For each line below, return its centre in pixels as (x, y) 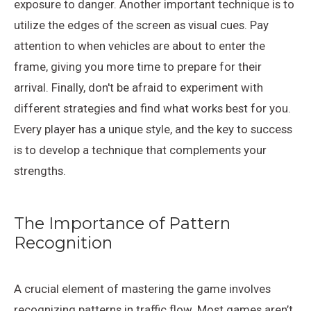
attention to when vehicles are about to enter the (140, 45)
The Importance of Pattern (122, 223)
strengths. (40, 170)
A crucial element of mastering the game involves (142, 289)
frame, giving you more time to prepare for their (138, 66)
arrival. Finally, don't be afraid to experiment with (138, 87)
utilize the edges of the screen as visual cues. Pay (141, 25)
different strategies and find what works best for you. (152, 108)
